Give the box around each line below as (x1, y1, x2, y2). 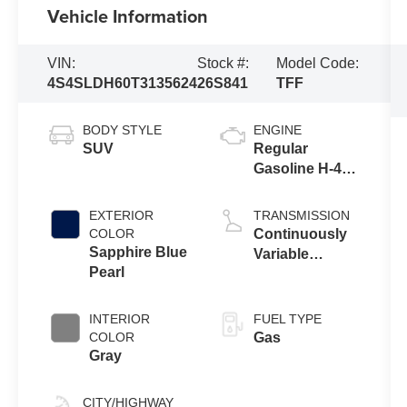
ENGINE (253, 123, 302, 138)
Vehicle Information (47, 3, 209, 30)
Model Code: (276, 55, 360, 72)
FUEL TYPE (253, 312, 322, 327)
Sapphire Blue (89, 244, 188, 261)
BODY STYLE (83, 123, 163, 138)
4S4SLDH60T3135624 (47, 75, 198, 92)
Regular (253, 141, 308, 157)
